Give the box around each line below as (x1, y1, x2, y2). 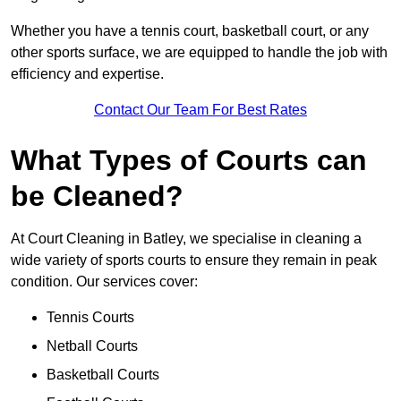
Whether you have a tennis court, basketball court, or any (11, 23, 369, 39)
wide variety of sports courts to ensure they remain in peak (11, 252, 377, 269)
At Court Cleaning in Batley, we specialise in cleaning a (11, 231, 362, 247)
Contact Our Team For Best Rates (94, 102, 307, 118)
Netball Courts (47, 338, 138, 354)
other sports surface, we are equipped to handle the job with (11, 45, 388, 61)
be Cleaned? (11, 180, 183, 213)
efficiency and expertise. (11, 66, 164, 82)
